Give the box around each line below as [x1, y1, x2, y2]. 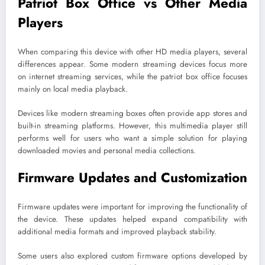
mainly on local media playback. [18, 83, 128, 95]
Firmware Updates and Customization [18, 167, 247, 187]
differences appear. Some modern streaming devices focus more [18, 59, 247, 70]
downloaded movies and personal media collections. [18, 144, 196, 156]
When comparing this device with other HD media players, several [18, 46, 247, 58]
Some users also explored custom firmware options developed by [18, 250, 247, 261]
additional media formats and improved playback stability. [18, 226, 216, 238]
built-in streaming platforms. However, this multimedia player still [18, 119, 247, 131]
